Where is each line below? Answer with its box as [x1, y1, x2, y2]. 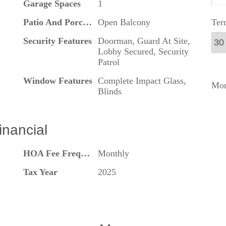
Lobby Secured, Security [97, 46, 189, 56]
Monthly [97, 148, 129, 158]
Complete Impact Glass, [97, 75, 186, 86]
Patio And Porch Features [82, 17, 92, 27]
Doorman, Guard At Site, [97, 35, 190, 46]
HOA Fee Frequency [80, 148, 90, 158]
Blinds [97, 86, 122, 96]
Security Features [23, 35, 92, 46]
